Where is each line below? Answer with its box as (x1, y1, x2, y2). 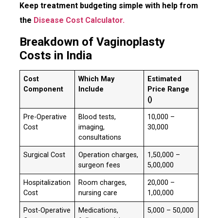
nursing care (78, 188, 118, 197)
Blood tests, (78, 112, 116, 121)
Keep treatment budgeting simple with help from (19, 1, 198, 11)
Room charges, (78, 178, 127, 187)
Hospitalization (23, 178, 71, 187)
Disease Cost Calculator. (34, 16, 125, 25)
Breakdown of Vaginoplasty (19, 35, 165, 49)
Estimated (147, 74, 182, 83)
